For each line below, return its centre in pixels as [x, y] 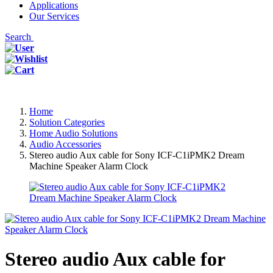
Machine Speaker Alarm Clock [89, 166]
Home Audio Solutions [73, 133]
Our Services [54, 16]
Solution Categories [67, 122]
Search [19, 37]
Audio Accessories [65, 144]
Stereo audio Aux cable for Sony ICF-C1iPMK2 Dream [137, 155]
